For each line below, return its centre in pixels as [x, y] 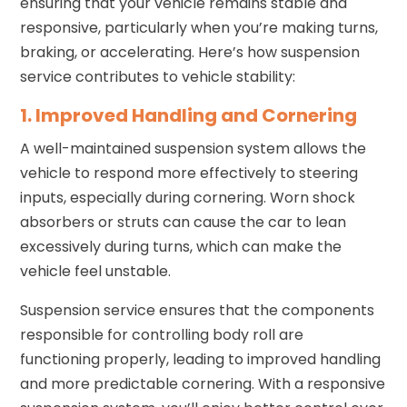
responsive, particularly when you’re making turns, [199, 27]
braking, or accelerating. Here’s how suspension [190, 52]
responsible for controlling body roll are [162, 334]
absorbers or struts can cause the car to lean [184, 222]
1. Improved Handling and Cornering [189, 115]
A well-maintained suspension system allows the [194, 148]
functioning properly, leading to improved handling [201, 359]
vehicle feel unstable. [96, 271]
